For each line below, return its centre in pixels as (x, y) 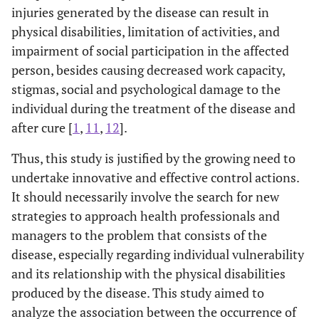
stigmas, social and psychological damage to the (146, 89)
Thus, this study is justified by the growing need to (153, 158)
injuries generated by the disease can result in (140, 12)
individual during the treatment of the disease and (153, 108)
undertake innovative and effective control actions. (155, 177)
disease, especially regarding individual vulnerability (158, 254)
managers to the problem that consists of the (139, 235)
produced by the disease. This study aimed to (138, 292)
